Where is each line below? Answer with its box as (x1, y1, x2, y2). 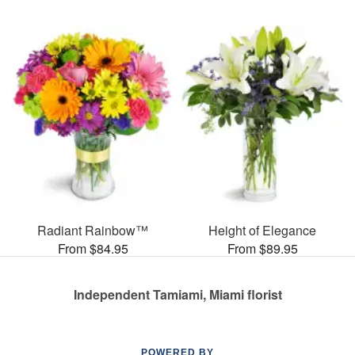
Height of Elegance (208, 220, 316, 239)
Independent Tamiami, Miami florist (73, 284, 282, 303)
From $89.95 (227, 239, 298, 258)
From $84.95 (57, 239, 128, 258)
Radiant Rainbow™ (37, 220, 148, 239)
